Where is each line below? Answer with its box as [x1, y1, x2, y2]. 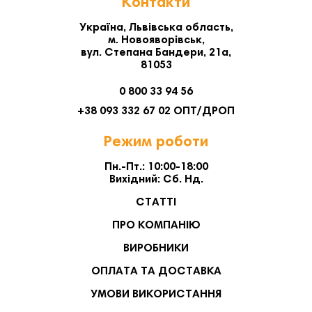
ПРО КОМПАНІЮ [111, 220, 201, 232]
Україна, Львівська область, [79, 22, 233, 34]
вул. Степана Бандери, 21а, [81, 47, 231, 59]
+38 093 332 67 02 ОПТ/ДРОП [77, 106, 235, 118]
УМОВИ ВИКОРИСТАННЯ [91, 289, 221, 301]
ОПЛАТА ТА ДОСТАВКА [91, 266, 221, 278]
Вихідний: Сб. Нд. [109, 174, 203, 186]
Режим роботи [104, 135, 208, 151]
